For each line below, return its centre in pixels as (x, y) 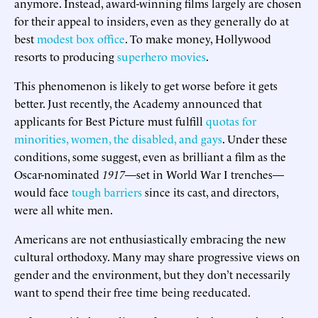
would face (43, 191)
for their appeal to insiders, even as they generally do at (152, 20)
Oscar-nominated (58, 174)
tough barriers (107, 191)
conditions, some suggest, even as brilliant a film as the (150, 156)
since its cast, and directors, (210, 191)
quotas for (231, 120)
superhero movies (161, 56)
